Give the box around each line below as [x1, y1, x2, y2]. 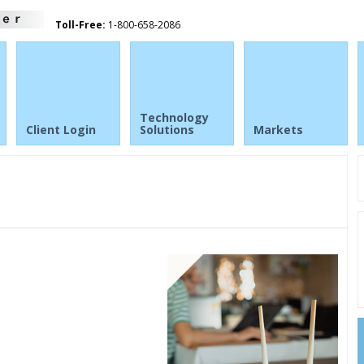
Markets [253, 122, 303, 137]
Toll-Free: [55, 18, 106, 32]
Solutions [140, 122, 194, 137]
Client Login [26, 122, 96, 137]
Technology [140, 110, 209, 125]
